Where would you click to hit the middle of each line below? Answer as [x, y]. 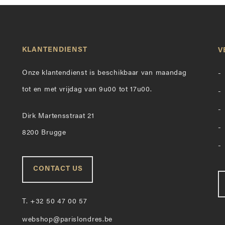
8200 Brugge [44, 133]
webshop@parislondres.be [67, 220]
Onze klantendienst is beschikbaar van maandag [104, 73]
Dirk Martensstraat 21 [58, 116]
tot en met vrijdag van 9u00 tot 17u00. [87, 90]
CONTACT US [58, 169]
